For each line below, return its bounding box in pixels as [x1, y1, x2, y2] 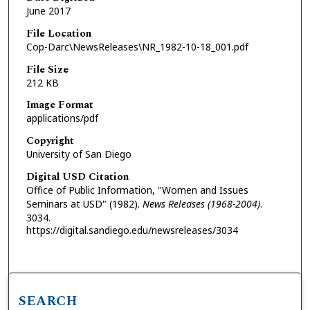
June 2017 [26, 4, 71, 18]
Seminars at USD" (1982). [26, 197, 143, 210]
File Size [26, 61, 69, 77]
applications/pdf [26, 111, 98, 125]
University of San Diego [26, 147, 131, 161]
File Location [26, 25, 91, 42]
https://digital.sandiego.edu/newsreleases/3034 [26, 223, 238, 237]
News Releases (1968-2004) [142, 197, 260, 210]
